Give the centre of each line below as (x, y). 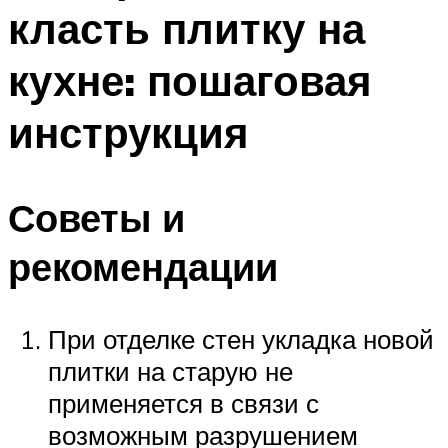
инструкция (128, 132)
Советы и (96, 217)
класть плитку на (186, 28)
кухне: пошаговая (190, 80)
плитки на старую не (170, 370)
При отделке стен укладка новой (241, 338)
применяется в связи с (183, 402)
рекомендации (143, 266)
